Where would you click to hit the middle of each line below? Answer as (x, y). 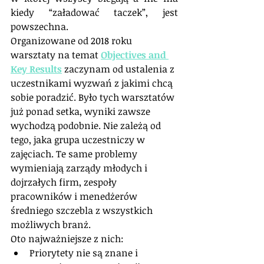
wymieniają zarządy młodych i (80, 168)
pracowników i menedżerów (75, 196)
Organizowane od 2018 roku (72, 40)
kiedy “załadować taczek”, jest (94, 12)
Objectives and (135, 55)
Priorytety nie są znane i (85, 253)
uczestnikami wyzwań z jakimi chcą (93, 83)
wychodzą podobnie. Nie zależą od (87, 125)
